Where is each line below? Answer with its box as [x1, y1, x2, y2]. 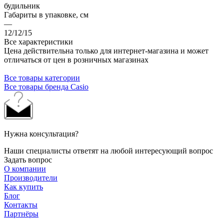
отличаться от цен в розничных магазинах [4, 55, 148, 64]
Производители [4, 173, 57, 182]
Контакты [4, 200, 37, 209]
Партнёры [4, 209, 38, 218]
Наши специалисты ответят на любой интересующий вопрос [4, 146, 213, 155]
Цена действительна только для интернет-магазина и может [4, 46, 208, 55]
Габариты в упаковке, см [4, 10, 88, 19]
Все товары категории [4, 73, 80, 82]
